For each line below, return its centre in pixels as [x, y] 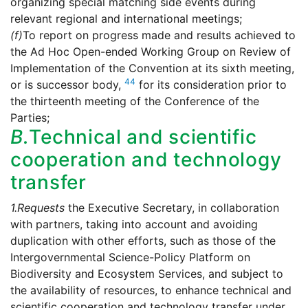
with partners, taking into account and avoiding [134, 224]
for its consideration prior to [211, 85]
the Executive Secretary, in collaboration [172, 208]
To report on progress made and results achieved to [159, 35]
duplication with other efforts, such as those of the [143, 241]
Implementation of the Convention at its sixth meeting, [152, 68]
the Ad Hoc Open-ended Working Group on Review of [151, 52]
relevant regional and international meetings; [126, 19]
